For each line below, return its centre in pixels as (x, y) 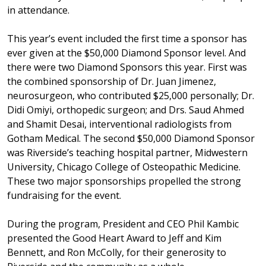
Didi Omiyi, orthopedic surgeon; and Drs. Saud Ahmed (126, 110)
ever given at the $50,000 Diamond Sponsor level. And (126, 53)
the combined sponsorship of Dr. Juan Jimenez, (112, 81)
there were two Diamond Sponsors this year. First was (127, 67)
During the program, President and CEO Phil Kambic (123, 224)
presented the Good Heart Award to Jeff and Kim (114, 238)
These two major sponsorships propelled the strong (124, 181)
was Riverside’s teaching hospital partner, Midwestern (127, 152)
